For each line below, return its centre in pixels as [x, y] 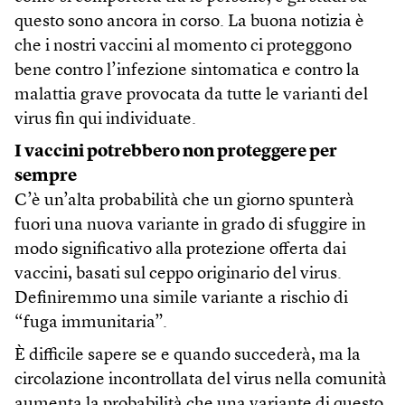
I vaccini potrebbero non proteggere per [176, 153]
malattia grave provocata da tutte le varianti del [191, 96]
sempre [46, 177]
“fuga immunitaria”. [91, 324]
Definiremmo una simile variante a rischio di [181, 299]
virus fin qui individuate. [105, 120]
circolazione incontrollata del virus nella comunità [201, 381]
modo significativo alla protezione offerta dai [180, 250]
